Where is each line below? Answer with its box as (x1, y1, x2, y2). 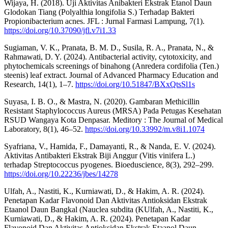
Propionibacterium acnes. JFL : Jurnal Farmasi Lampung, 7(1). (4, 16, 205, 25)
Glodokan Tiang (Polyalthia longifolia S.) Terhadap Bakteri (4, 7, 194, 16)
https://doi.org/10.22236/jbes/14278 (4, 169, 118, 178)
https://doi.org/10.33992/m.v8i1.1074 (85, 124, 205, 133)
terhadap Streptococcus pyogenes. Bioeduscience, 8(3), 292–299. (4, 160, 214, 169)
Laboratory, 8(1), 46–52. (4, 124, 85, 133)
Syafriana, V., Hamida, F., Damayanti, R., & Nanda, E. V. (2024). (4, 141, 216, 151)
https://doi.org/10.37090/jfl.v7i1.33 (4, 25, 116, 35)
